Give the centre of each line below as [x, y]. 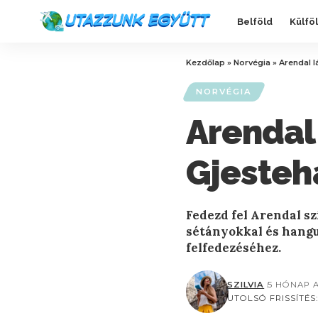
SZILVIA [246, 285]
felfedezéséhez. [234, 248]
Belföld [255, 21]
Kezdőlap [205, 62]
